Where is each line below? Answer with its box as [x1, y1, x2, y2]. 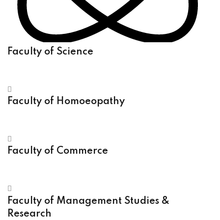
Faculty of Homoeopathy [7, 97, 125, 107]
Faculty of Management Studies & [7, 196, 169, 207]
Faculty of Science [7, 47, 93, 57]
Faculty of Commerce [7, 146, 108, 157]
